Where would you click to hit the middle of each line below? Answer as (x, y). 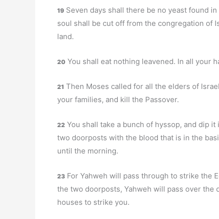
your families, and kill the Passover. (118, 99)
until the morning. (88, 151)
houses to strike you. (93, 202)
